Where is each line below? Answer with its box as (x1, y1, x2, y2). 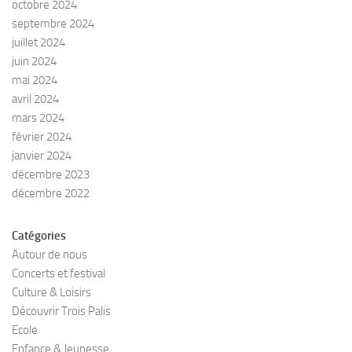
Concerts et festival (12, 266, 105, 281)
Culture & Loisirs (12, 285, 91, 300)
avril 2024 (12, 92, 59, 107)
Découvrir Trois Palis (12, 304, 111, 319)
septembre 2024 (12, 16, 94, 31)
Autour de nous (12, 247, 87, 262)
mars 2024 (12, 111, 64, 126)
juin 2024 (12, 54, 57, 69)
